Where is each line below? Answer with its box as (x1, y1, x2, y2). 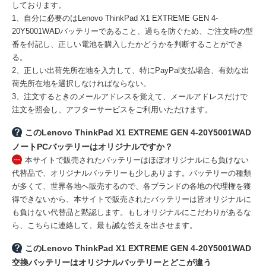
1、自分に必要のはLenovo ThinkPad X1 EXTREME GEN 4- (12, 14, 218, 23)
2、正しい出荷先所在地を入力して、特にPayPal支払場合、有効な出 (12, 66, 249, 75)
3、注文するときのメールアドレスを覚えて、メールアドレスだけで (12, 92, 248, 102)
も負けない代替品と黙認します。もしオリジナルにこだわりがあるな (12, 208, 251, 217)
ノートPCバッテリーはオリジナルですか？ (12, 142, 173, 152)
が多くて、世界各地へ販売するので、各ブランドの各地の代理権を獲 (12, 182, 251, 191)
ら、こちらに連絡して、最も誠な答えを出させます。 (12, 221, 197, 230)
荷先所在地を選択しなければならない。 (12, 79, 151, 88)
